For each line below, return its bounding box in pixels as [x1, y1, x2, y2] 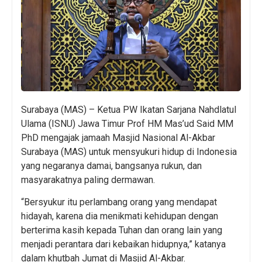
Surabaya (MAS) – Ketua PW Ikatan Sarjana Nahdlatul [21, 104, 236, 116]
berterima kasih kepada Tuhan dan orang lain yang [21, 225, 222, 236]
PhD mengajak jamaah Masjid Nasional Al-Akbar [21, 132, 215, 144]
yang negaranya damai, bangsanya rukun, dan [21, 160, 202, 172]
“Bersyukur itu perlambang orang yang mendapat [21, 196, 217, 208]
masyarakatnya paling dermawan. [21, 174, 155, 186]
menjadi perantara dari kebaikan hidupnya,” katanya [21, 239, 226, 250]
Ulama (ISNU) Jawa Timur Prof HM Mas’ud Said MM [21, 118, 233, 130]
